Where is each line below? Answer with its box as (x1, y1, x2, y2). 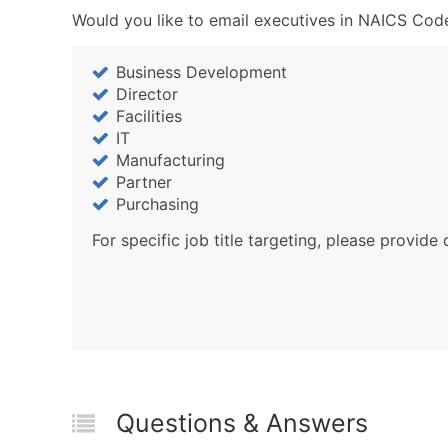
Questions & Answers (116, 407, 368, 438)
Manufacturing (116, 150, 225, 171)
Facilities (116, 106, 182, 127)
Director (116, 84, 178, 105)
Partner (116, 172, 172, 193)
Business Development (116, 62, 287, 83)
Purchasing (116, 194, 199, 215)
